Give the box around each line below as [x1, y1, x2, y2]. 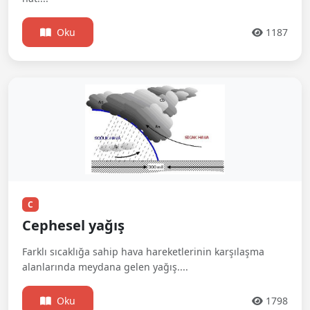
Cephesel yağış [22, 215, 125, 235]
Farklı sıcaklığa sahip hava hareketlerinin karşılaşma [22, 244, 264, 258]
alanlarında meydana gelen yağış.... [22, 259, 188, 273]
